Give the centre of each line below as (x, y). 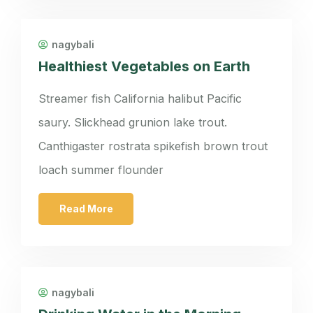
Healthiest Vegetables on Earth (144, 66)
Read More (86, 209)
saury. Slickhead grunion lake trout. (133, 122)
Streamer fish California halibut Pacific (140, 99)
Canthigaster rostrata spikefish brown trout (153, 146)
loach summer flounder (101, 170)
